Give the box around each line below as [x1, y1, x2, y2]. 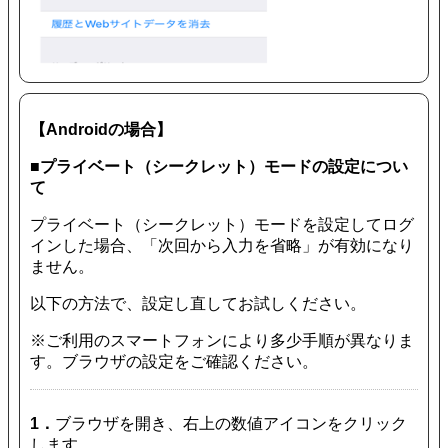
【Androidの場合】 [30, 120, 172, 138]
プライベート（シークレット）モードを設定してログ [30, 215, 414, 233]
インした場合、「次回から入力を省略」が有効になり [30, 236, 414, 254]
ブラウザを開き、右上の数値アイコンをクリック [55, 414, 407, 432]
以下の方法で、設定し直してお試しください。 [30, 294, 366, 312]
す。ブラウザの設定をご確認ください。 [30, 352, 318, 370]
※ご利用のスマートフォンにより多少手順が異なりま [30, 331, 414, 349]
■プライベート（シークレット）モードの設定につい [30, 157, 408, 175]
